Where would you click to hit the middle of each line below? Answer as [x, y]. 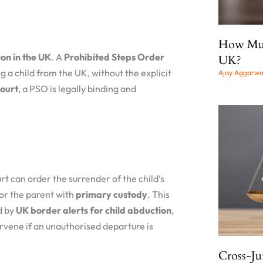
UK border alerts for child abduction [94, 210]
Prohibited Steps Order [114, 57]
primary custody [112, 195]
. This [159, 195]
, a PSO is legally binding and [77, 89]
